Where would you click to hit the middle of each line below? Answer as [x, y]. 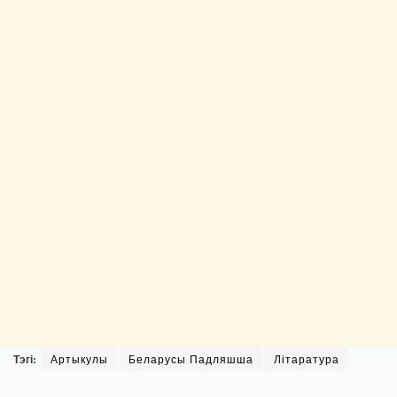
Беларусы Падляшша [191, 359]
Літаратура [307, 359]
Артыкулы [79, 359]
